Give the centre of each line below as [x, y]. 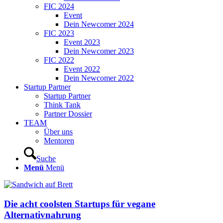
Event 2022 [82, 69]
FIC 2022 [59, 60]
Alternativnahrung [43, 215]
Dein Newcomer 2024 [99, 24]
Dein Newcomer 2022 [99, 78]
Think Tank [62, 105]
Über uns [58, 132]
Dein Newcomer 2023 [99, 51]
